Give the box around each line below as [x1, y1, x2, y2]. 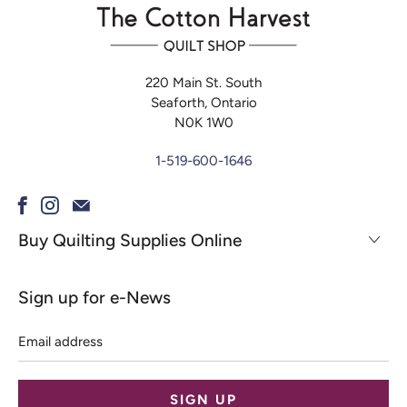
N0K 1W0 [174, 114, 233, 131]
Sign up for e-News [18, 287, 171, 308]
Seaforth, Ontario [150, 94, 257, 111]
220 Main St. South [145, 74, 262, 91]
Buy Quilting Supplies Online [18, 230, 242, 251]
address [17, 338, 65, 354]
